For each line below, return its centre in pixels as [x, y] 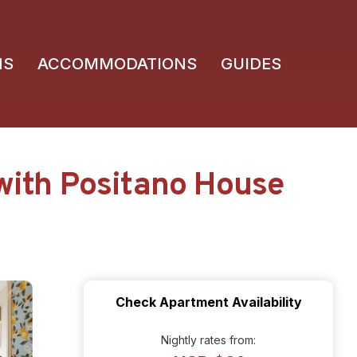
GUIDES [251, 64]
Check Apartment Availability [208, 302]
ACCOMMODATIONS [117, 64]
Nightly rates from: [208, 340]
